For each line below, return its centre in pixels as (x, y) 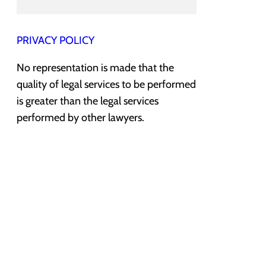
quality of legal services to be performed (106, 85)
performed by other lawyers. (80, 118)
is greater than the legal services (88, 101)
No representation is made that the (95, 68)
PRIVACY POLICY (56, 41)
